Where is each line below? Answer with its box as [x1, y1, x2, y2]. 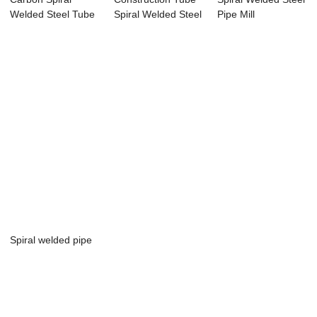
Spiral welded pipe [10, 234, 93, 246]
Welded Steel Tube [10, 8, 96, 21]
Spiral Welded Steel [113, 8, 202, 21]
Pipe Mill [217, 8, 255, 21]
